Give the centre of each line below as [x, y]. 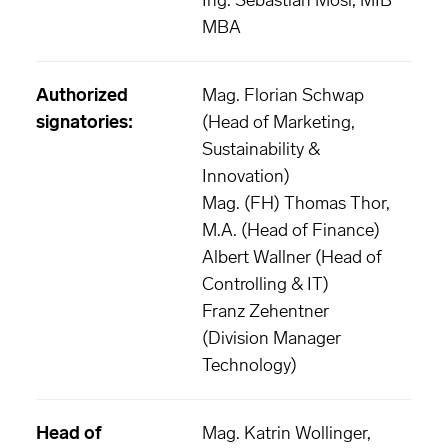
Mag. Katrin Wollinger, [286, 433]
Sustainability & [261, 149]
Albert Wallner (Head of [292, 257]
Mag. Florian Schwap [283, 95]
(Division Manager [271, 338]
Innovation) [246, 176]
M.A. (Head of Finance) [291, 230]
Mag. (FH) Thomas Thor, [296, 203]
